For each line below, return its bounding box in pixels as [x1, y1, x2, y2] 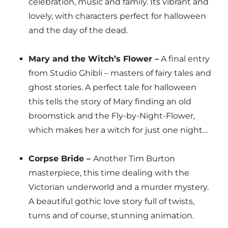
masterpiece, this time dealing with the [28, 168, 189, 178]
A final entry [158, 54, 210, 64]
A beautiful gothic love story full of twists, [28, 196, 194, 207]
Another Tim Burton [93, 154, 175, 164]
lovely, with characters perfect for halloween [28, 11, 206, 21]
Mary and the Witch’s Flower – [28, 54, 159, 64]
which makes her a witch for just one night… [28, 125, 208, 135]
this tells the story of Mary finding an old [28, 97, 191, 107]
